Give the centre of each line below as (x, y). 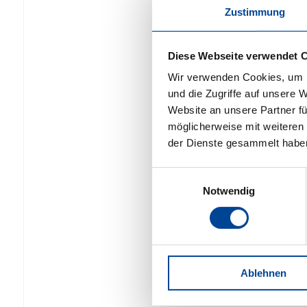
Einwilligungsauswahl (199, 175)
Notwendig (229, 191)
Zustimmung (255, 12)
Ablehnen (263, 273)
